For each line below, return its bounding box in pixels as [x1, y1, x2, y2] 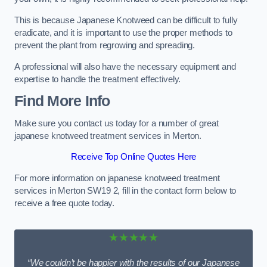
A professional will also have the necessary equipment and [14, 61, 236, 72]
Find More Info [14, 93, 110, 110]
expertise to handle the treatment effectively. [14, 74, 181, 84]
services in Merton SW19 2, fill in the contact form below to [14, 185, 237, 195]
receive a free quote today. [14, 198, 115, 208]
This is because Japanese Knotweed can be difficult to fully [14, 15, 238, 25]
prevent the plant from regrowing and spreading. [14, 40, 198, 50]
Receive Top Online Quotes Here [70, 152, 197, 162]
